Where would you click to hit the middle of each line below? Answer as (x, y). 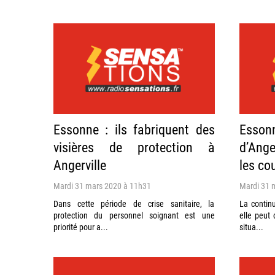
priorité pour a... (81, 227)
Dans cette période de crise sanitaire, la (134, 203)
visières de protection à (134, 147)
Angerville (80, 165)
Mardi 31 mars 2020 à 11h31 (102, 185)
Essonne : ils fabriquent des (134, 129)
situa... (251, 227)
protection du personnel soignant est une (134, 215)
